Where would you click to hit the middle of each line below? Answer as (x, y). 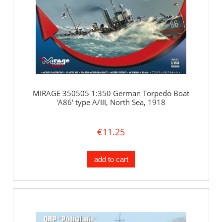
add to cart (111, 159)
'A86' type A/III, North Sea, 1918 (111, 102)
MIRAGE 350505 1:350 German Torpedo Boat (111, 93)
